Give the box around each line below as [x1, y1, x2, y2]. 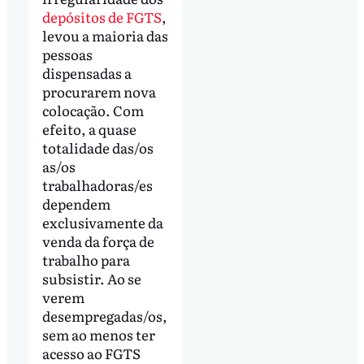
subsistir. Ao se [41, 268, 141, 289]
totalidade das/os [41, 137, 154, 158]
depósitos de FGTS [41, 6, 162, 28]
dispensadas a [41, 63, 132, 84]
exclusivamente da [41, 212, 163, 233]
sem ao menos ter [41, 324, 155, 345]
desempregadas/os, [41, 305, 167, 327]
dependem [41, 193, 110, 214]
